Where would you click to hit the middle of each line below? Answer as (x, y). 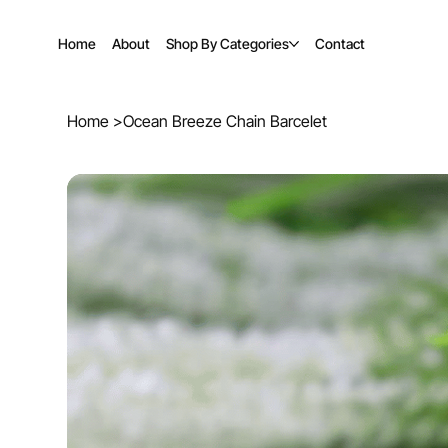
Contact (340, 44)
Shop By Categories (227, 44)
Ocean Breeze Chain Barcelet (225, 120)
